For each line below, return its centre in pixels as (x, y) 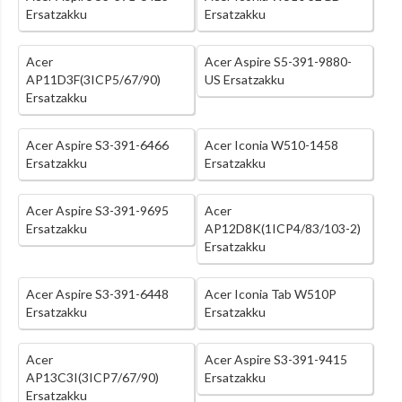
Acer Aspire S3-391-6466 (97, 145)
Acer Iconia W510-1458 (271, 145)
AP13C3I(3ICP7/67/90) (92, 378)
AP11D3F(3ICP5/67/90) (93, 80)
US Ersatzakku (244, 80)
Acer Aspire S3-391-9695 (97, 211)
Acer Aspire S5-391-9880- (278, 62)
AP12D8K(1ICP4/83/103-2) (282, 229)
